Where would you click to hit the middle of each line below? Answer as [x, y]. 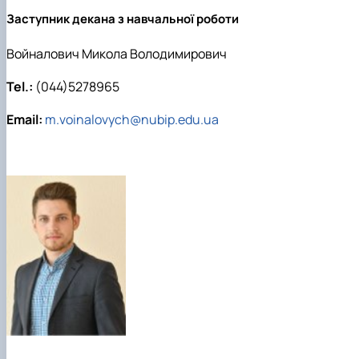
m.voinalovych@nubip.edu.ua [132, 119]
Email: [24, 119]
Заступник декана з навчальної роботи [123, 18]
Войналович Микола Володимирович [117, 53]
